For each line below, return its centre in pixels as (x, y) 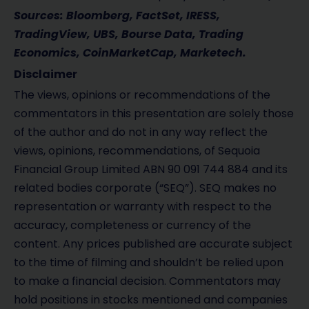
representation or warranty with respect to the (143, 206)
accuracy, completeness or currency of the (132, 225)
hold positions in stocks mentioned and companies (151, 299)
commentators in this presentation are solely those (154, 113)
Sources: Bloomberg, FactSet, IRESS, (117, 16)
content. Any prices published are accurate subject (153, 243)
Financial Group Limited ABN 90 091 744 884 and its (151, 169)
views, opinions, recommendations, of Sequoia (137, 150)
